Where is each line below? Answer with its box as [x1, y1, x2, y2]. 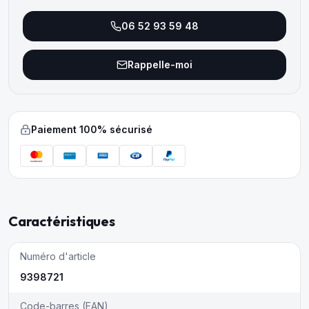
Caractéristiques [8, 212, 115, 230]
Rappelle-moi [128, 59, 192, 70]
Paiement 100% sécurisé [31, 123, 152, 135]
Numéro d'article [20, 250, 96, 262]
